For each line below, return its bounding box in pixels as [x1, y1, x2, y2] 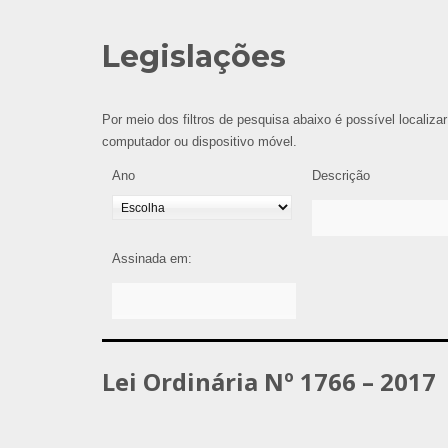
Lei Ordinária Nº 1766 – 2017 [102, 365, 436, 398]
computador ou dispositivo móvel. [102, 134, 297, 149]
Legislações [102, 38, 286, 75]
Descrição [312, 168, 370, 183]
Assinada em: [112, 251, 192, 266]
